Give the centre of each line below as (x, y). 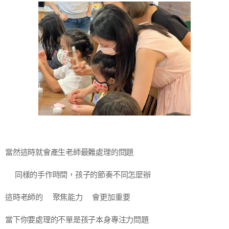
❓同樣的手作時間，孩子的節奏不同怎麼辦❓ (83, 175)
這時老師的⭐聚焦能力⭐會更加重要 (68, 197)
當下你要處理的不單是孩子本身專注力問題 (77, 220)
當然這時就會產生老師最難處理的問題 (70, 152)
